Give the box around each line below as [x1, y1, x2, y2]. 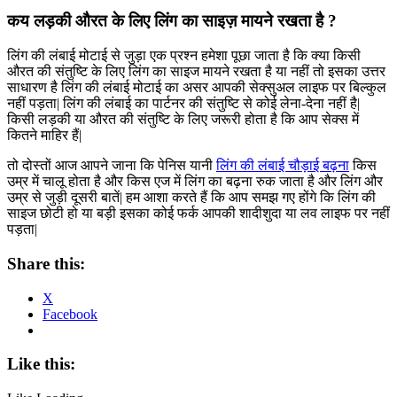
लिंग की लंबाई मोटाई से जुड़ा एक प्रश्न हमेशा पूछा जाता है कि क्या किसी [7, 48, 361, 64]
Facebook [43, 306, 97, 322]
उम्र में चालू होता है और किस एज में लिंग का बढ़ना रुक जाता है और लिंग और [7, 174, 383, 190]
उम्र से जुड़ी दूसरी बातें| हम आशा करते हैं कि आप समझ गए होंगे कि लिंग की [7, 190, 376, 206]
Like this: [7, 354, 75, 374]
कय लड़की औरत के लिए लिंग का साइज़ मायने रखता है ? [7, 12, 337, 31]
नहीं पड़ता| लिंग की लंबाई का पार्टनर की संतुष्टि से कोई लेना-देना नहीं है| [7, 96, 360, 112]
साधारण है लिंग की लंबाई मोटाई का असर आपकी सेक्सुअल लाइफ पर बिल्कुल [7, 80, 386, 96]
